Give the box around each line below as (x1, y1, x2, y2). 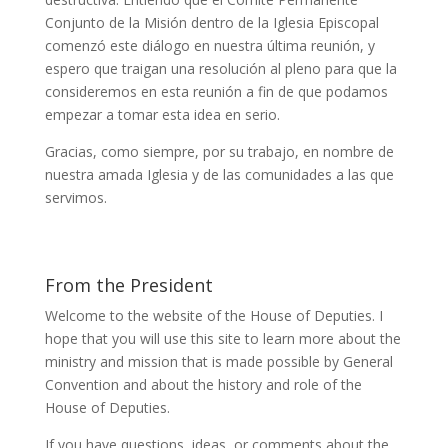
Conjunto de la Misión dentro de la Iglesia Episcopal (44, 13, 379, 33)
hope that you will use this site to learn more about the (44, 329, 401, 349)
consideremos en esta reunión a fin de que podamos (44, 82, 388, 102)
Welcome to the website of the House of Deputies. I (44, 306, 383, 326)
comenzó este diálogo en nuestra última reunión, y (44, 36, 375, 56)
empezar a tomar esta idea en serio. (44, 105, 280, 125)
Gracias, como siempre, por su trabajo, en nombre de (44, 142, 394, 162)
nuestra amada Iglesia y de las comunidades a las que (44, 165, 394, 185)
